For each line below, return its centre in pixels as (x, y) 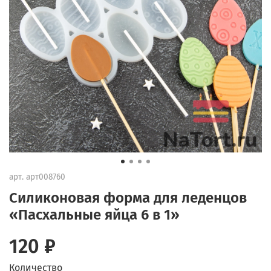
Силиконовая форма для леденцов (128, 198)
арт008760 (46, 177)
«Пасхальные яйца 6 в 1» (94, 214)
